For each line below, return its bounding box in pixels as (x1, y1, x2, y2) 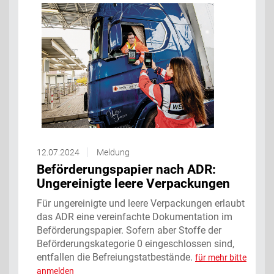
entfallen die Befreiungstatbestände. (37, 251, 195, 263)
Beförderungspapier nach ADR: (37, 161, 216, 177)
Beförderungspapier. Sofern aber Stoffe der (37, 224, 221, 236)
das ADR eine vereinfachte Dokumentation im (37, 210, 232, 223)
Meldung (97, 147, 130, 157)
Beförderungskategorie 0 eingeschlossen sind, (37, 237, 234, 250)
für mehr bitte (195, 252, 246, 262)
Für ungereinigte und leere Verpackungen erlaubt (37, 197, 245, 209)
